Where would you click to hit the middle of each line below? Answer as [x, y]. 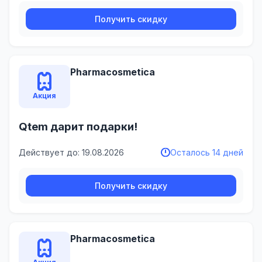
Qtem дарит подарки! [78, 127]
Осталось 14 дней [207, 153]
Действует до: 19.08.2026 [71, 153]
